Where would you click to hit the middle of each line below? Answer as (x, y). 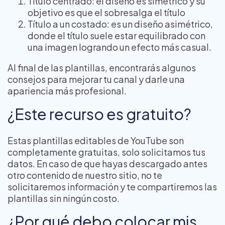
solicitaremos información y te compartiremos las (112, 187)
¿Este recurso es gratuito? (99, 114)
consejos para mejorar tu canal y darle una (96, 79)
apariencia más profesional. (67, 91)
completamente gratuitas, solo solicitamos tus (106, 152)
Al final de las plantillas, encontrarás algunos (102, 68)
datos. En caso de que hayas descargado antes (107, 164)
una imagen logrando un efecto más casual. (120, 47)
